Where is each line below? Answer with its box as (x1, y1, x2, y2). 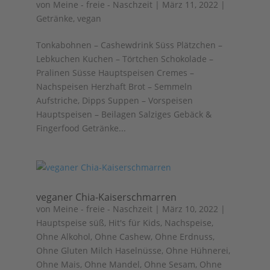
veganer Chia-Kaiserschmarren (36, 190, 177, 204)
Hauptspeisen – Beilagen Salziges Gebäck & (36, 108, 212, 120)
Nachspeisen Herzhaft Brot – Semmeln (36, 81, 192, 92)
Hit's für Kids (108, 217, 160, 228)
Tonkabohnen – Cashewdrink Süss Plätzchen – (36, 39, 222, 51)
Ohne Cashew (94, 231, 151, 242)
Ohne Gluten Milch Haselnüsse (36, 245, 162, 256)
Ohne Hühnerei (165, 245, 228, 256)
